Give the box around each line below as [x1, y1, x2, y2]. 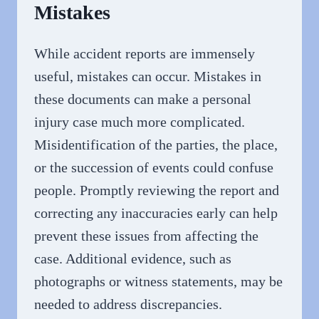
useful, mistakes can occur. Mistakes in [34, 68, 261, 85]
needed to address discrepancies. [34, 296, 222, 313]
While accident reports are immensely [34, 46, 255, 62]
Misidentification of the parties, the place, [34, 137, 278, 153]
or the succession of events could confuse [34, 159, 273, 176]
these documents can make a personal [34, 91, 251, 108]
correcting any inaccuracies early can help [34, 205, 278, 221]
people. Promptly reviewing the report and [34, 182, 279, 199]
